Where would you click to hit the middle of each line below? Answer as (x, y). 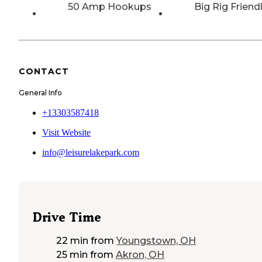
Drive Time (67, 218)
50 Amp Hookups (110, 7)
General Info (40, 92)
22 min (72, 241)
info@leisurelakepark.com (91, 152)
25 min (72, 255)
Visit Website (66, 132)
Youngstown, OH (156, 241)
